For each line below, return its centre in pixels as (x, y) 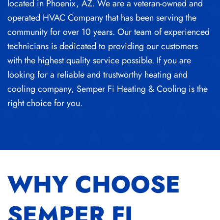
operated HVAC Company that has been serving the (102, 18)
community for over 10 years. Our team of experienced (109, 32)
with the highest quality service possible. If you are (99, 61)
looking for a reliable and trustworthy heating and (97, 75)
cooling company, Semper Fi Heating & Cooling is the (108, 89)
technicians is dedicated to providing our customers (103, 46)
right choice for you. (45, 103)
